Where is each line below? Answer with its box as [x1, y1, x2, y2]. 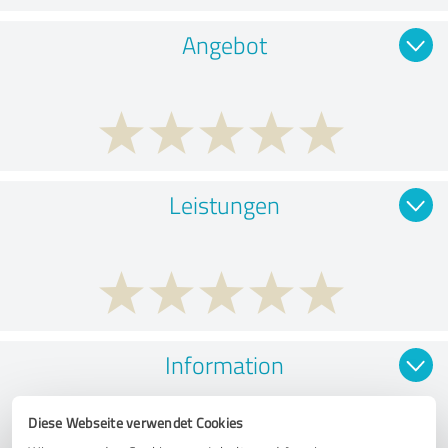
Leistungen [168, 187, 280, 221]
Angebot [181, 27, 267, 61]
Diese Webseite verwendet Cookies [28, 412, 244, 432]
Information [164, 347, 284, 381]
